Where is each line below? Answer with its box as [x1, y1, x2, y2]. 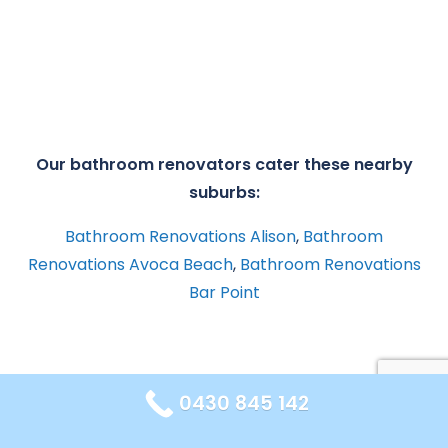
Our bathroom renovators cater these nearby [35, 152, 413, 176]
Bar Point [188, 280, 260, 304]
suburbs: [188, 180, 260, 204]
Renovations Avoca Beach [27, 252, 233, 276]
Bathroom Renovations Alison [65, 224, 296, 248]
